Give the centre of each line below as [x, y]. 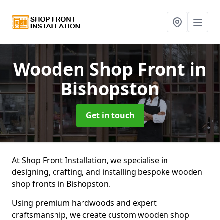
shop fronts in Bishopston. [62, 184]
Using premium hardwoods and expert [84, 203]
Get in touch [110, 115]
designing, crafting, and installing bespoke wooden [107, 172]
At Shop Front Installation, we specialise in [90, 160]
